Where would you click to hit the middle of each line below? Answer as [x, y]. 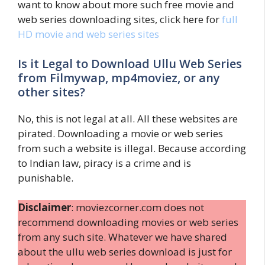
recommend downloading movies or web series [128, 222]
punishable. [46, 177]
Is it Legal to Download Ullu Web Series [130, 63]
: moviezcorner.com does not [138, 207]
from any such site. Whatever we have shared [122, 237]
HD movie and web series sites [88, 34]
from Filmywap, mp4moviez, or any [119, 77]
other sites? [51, 92]
